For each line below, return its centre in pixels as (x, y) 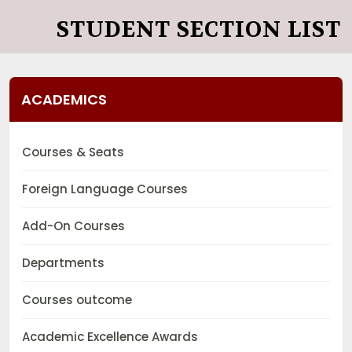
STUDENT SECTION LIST (199, 30)
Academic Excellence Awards (110, 337)
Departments (63, 263)
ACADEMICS (64, 100)
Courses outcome (77, 300)
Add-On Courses (73, 226)
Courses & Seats (73, 152)
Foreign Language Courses (105, 189)
